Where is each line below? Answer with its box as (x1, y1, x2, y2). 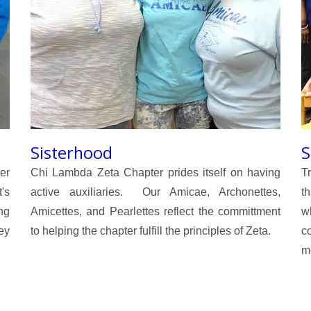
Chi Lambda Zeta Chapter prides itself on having (31, 167, 280, 179)
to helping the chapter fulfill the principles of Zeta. (31, 225, 271, 237)
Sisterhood (31, 142, 112, 165)
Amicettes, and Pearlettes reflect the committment (31, 205, 280, 218)
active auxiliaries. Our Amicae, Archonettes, (31, 186, 280, 199)
